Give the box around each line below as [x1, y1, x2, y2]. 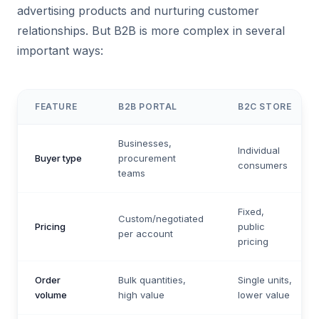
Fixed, [238, 206, 264, 217]
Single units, [238, 274, 292, 286]
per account [118, 228, 173, 239]
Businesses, [118, 137, 172, 149]
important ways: [17, 43, 103, 58]
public [238, 221, 265, 232]
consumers [238, 159, 288, 171]
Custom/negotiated [118, 213, 204, 224]
